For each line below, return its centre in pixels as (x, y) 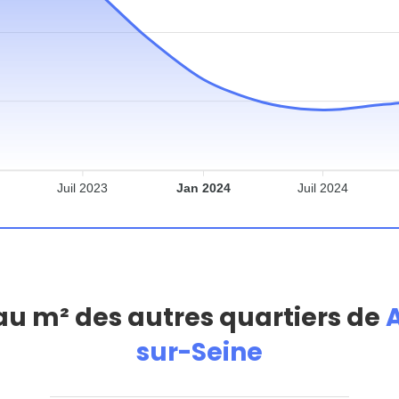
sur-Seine (199, 352)
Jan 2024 (203, 187)
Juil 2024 (323, 187)
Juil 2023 (83, 187)
